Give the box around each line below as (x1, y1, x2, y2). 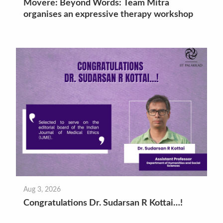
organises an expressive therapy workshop (23, 9, 194, 19)
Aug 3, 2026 (23, 186, 61, 194)
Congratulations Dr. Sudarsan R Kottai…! (23, 199, 183, 208)
